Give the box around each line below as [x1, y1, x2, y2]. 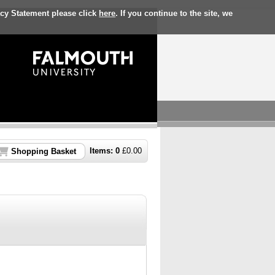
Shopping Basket [11, 147, 76, 156]
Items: [90, 146, 115, 155]
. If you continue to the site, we [115, 8, 233, 17]
